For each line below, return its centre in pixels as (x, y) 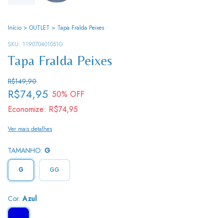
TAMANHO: (26, 151)
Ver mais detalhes (30, 129)
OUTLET (39, 28)
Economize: (27, 109)
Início (15, 28)
